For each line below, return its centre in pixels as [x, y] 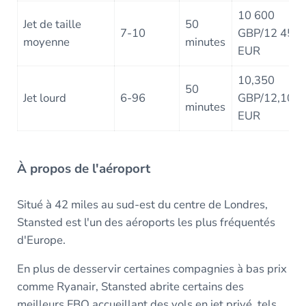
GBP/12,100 [269, 98]
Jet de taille [53, 24]
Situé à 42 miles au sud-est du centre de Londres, [142, 205]
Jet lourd [45, 98]
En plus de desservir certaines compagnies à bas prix [152, 269]
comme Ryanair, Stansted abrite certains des [130, 287]
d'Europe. [41, 240]
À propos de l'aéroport [83, 169]
